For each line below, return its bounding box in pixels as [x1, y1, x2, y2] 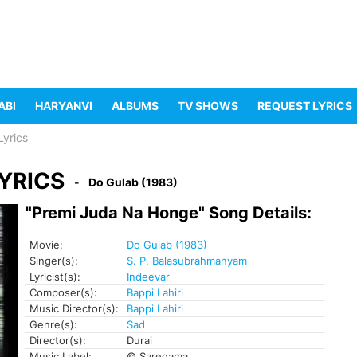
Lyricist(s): [29, 270, 80, 284]
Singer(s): [29, 254, 78, 268]
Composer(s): [29, 286, 97, 300]
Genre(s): [29, 318, 77, 331]
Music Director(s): [29, 302, 119, 316]
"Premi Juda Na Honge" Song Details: [25, 203, 312, 223]
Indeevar [127, 270, 170, 284]
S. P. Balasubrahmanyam [127, 254, 247, 268]
